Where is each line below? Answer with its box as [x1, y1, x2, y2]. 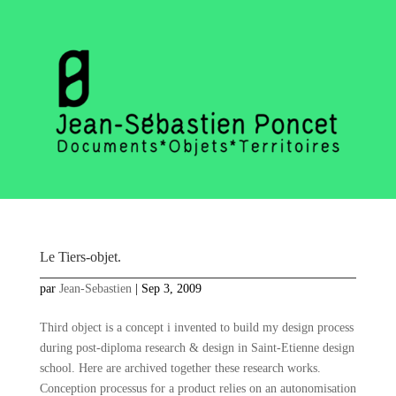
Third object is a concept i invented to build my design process [39, 321, 354, 335]
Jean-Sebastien [58, 282, 132, 296]
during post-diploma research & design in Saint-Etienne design [39, 341, 354, 355]
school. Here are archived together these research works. [39, 362, 321, 376]
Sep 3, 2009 [141, 282, 202, 296]
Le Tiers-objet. [39, 249, 121, 265]
